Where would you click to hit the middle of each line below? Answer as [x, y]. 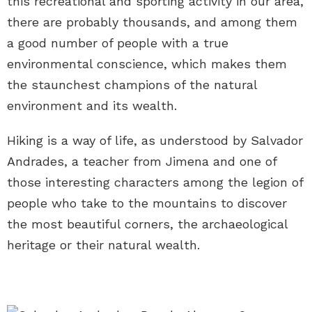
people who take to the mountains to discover [147, 203]
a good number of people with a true [118, 43]
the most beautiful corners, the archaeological [147, 224]
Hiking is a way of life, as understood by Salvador [155, 141]
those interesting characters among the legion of [155, 182]
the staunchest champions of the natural [132, 85]
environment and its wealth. [92, 106]
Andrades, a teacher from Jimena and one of [142, 162]
